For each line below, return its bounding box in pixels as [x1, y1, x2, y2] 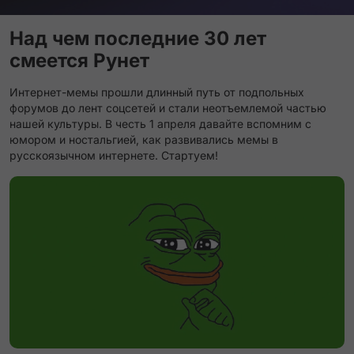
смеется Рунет [9, 49, 149, 72]
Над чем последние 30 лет [9, 27, 266, 50]
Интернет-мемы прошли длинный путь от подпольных [9, 85, 304, 99]
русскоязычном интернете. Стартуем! [9, 149, 218, 162]
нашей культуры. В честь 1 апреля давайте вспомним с [9, 117, 311, 130]
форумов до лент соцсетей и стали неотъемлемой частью [9, 101, 326, 115]
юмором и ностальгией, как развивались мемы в [9, 133, 278, 146]
